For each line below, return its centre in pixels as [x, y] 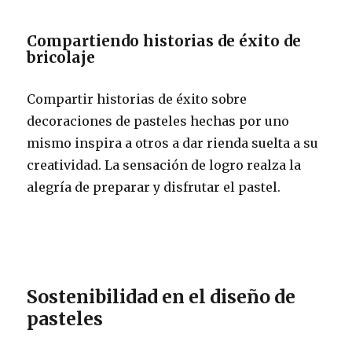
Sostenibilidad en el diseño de [161, 296]
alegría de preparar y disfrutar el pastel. [154, 187]
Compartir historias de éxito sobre [137, 99]
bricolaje [61, 57]
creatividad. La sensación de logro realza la [164, 165]
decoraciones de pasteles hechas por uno [158, 121]
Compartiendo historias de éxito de [164, 40]
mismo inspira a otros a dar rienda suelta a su [173, 143]
